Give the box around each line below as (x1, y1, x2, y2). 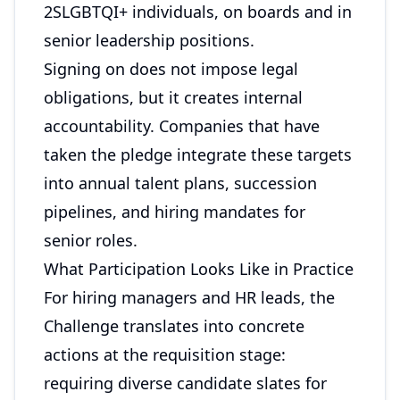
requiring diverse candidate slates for (44, 372, 327, 394)
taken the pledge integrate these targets (44, 144, 352, 165)
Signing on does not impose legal (44, 58, 298, 79)
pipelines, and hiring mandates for (44, 201, 305, 222)
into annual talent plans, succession (44, 172, 317, 194)
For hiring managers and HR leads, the (44, 287, 335, 308)
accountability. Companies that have (44, 115, 320, 137)
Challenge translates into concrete (44, 315, 304, 337)
